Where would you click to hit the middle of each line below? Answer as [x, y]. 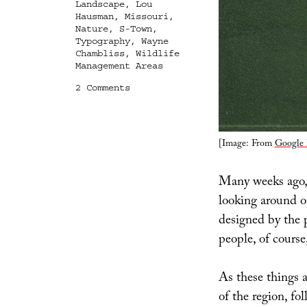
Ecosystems [157, 111]
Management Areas [119, 65]
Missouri [146, 16]
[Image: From [246, 145]
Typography [102, 41]
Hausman [94, 16]
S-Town [135, 28]
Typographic [159, 99]
